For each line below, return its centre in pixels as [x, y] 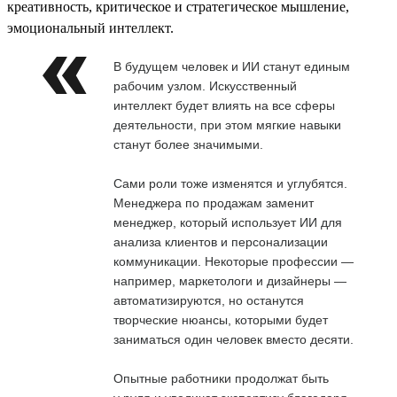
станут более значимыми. [188, 144]
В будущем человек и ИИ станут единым [232, 66]
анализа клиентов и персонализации [221, 241]
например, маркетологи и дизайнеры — [230, 280]
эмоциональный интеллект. [90, 27]
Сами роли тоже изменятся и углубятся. [230, 183]
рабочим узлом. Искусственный [205, 86]
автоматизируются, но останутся [209, 300]
